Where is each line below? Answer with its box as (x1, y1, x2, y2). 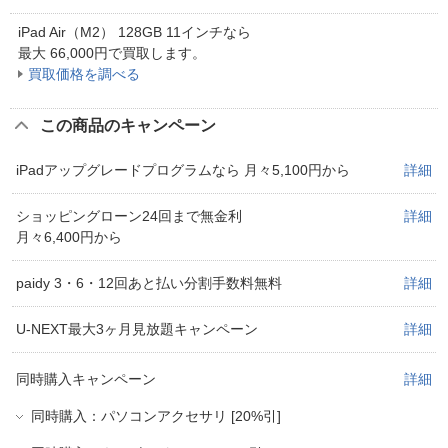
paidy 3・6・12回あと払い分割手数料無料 (16, 274, 282, 291)
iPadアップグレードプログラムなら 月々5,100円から (16, 161, 350, 178)
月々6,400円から (16, 228, 122, 245)
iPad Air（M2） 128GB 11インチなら (18, 23, 251, 40)
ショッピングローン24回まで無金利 (16, 207, 242, 224)
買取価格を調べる (28, 65, 140, 82)
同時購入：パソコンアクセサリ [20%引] (31, 407, 281, 424)
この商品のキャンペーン (40, 116, 216, 134)
